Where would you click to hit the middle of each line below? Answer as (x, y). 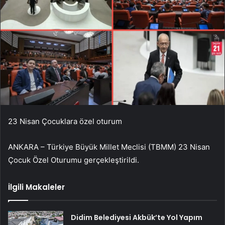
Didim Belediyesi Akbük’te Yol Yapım (137, 217)
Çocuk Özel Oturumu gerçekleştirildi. (74, 160)
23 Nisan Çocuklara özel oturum (65, 121)
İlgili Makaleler (36, 187)
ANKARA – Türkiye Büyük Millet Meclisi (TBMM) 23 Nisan (109, 147)
